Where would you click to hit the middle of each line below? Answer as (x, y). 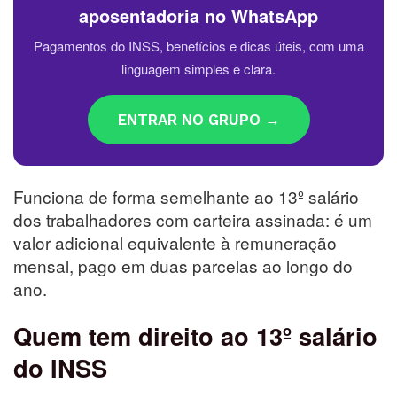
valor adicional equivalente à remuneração (175, 242)
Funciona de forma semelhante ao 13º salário (186, 196)
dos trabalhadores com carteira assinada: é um (193, 219)
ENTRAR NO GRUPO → (198, 119)
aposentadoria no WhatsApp (198, 15)
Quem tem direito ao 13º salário (195, 336)
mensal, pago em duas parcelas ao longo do (183, 265)
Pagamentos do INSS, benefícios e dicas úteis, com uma (198, 45)
